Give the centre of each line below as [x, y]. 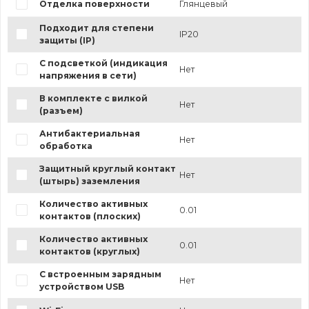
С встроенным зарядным [100, 275]
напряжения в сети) [88, 76]
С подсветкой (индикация [103, 63]
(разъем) [61, 111]
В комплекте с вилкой [93, 99]
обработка [66, 146]
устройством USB [81, 287]
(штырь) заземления [89, 181]
